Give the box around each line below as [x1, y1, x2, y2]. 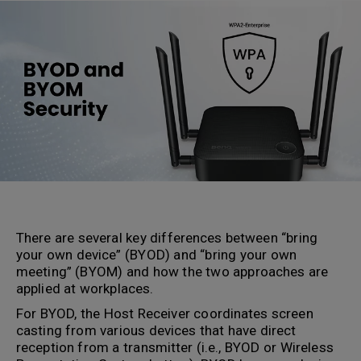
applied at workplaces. [16, 280, 157, 297]
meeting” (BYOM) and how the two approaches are [16, 263, 329, 280]
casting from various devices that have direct [16, 322, 297, 338]
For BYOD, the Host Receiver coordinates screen [16, 305, 313, 322]
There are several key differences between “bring [16, 230, 317, 246]
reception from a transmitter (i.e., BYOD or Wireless [16, 339, 334, 355]
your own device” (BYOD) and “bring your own [16, 247, 297, 263]
